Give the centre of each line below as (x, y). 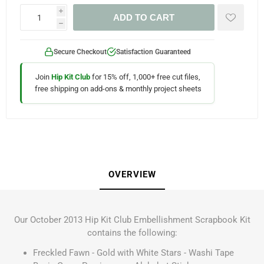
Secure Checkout (80, 52)
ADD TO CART (144, 17)
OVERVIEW (132, 174)
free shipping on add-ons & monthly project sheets (118, 89)
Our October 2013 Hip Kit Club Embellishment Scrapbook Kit (132, 220)
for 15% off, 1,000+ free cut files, (145, 77)
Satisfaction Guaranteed (153, 52)
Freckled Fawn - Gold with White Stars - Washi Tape (133, 253)
